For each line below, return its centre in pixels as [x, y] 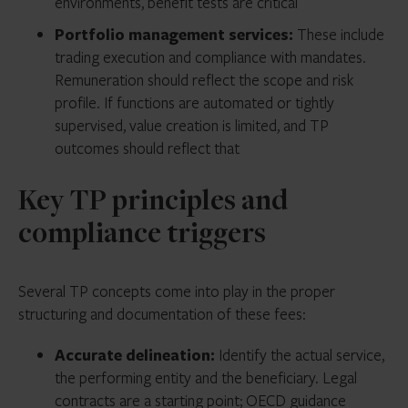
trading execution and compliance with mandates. [210, 57]
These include [339, 34]
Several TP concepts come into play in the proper [177, 291]
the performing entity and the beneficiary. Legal [206, 377]
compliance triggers [142, 236]
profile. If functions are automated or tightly [194, 102]
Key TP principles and [153, 203]
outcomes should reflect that [147, 148]
